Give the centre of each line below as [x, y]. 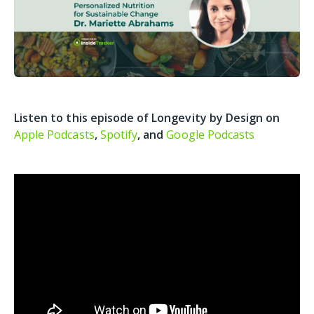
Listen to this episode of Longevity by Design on [147, 117]
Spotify [119, 134]
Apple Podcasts [54, 134]
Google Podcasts [211, 134]
